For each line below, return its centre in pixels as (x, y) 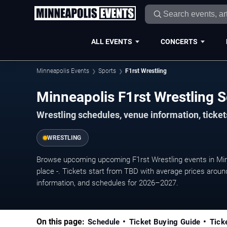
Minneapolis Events (63, 71)
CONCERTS (179, 41)
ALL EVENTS (111, 41)
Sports (107, 71)
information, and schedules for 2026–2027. (107, 183)
